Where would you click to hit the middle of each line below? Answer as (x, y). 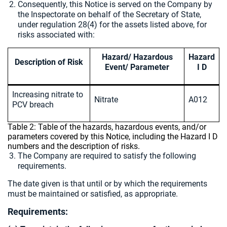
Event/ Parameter (137, 67)
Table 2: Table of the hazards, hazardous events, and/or (107, 127)
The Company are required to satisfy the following (107, 156)
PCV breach (35, 105)
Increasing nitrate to (48, 94)
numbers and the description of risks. (74, 146)
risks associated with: (56, 35)
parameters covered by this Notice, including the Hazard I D (113, 137)
